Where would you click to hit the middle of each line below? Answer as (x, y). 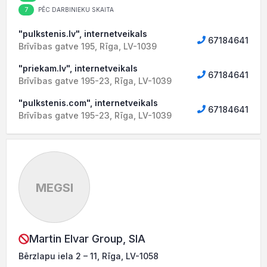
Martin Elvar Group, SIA (87, 239)
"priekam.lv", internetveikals (78, 68)
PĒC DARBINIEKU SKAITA (75, 10)
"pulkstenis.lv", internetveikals (83, 34)
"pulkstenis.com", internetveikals (88, 103)
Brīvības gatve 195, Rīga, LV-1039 (88, 46)
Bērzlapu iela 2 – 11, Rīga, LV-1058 (89, 256)
